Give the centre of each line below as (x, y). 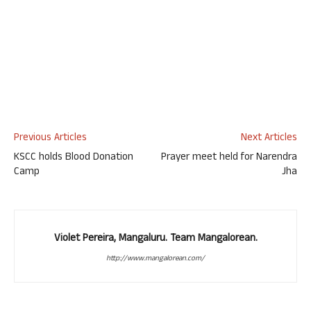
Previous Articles (50, 138)
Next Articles (269, 138)
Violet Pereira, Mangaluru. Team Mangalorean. (155, 239)
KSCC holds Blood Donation (74, 158)
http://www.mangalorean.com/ (155, 259)
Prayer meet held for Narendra (229, 158)
